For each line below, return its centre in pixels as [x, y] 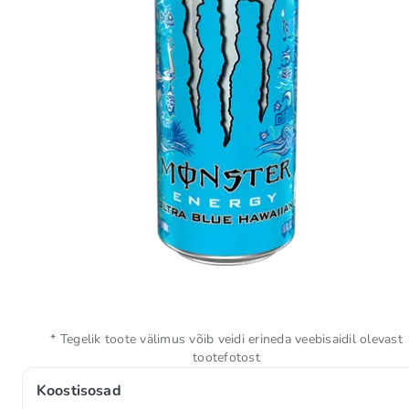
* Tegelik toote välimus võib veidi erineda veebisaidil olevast [226, 339]
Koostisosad [79, 391]
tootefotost [226, 357]
